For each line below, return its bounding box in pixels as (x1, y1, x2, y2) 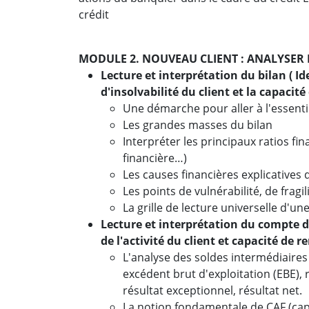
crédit (79, 7, 109, 22)
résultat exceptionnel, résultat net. (123, 283, 302, 298)
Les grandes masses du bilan (123, 117, 272, 132)
